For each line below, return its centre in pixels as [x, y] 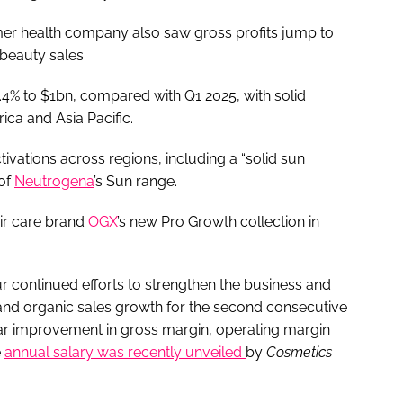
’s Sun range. [135, 181]
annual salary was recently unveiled [125, 352]
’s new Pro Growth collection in [218, 221]
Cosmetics [299, 352]
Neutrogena [54, 181]
